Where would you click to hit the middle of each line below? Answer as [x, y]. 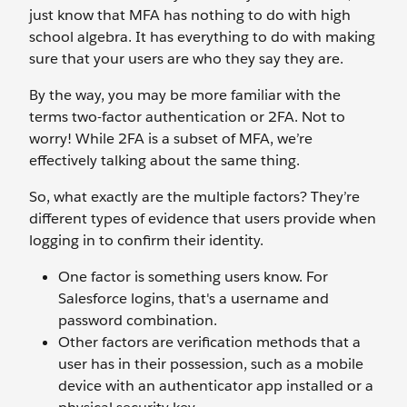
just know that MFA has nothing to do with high [190, 15]
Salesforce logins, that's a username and [194, 298]
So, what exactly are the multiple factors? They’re [194, 197]
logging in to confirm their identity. [146, 240]
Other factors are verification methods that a [209, 342]
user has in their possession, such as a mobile [211, 364]
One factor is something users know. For [193, 277]
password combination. [138, 320]
